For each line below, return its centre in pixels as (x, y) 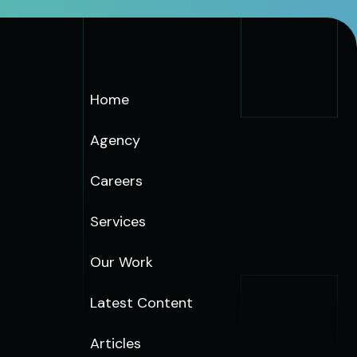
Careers (116, 181)
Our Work (121, 262)
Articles (115, 343)
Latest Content (141, 303)
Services (118, 222)
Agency (115, 140)
